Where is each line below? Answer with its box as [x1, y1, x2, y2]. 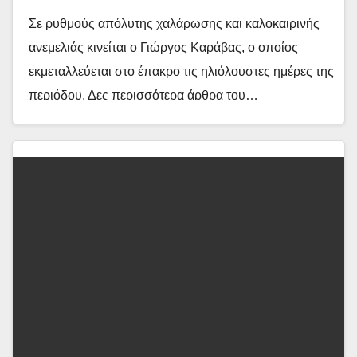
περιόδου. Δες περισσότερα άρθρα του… [29, 88, 258, 102]
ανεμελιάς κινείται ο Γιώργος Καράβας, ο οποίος [29, 41, 298, 54]
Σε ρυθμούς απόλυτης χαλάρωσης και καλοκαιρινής [29, 17, 320, 30]
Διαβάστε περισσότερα [37, 125, 164, 139]
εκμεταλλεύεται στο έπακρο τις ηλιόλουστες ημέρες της [29, 65, 334, 78]
